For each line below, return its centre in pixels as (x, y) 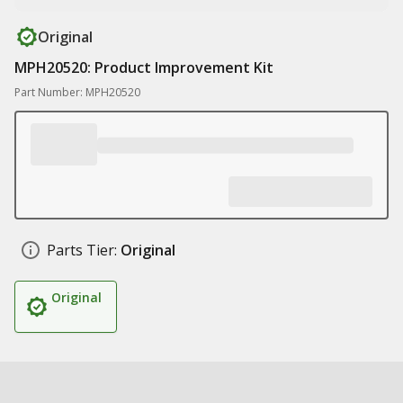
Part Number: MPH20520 (77, 92)
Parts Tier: (82, 250)
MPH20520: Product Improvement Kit (144, 67)
